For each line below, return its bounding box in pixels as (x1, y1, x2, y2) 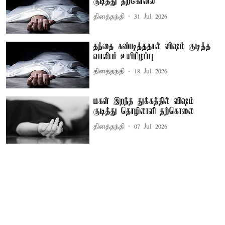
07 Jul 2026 (134, 122, 168, 131)
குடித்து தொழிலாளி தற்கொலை (93, 106, 194, 117)
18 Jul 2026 (134, 67, 168, 76)
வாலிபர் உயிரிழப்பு (93, 51, 154, 62)
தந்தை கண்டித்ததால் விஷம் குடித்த (93, 41, 211, 52)
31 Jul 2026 (134, 12, 168, 21)
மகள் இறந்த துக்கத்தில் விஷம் (93, 96, 194, 107)
